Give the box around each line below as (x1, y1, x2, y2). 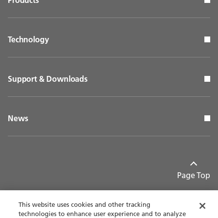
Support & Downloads (8, 73, 88, 84)
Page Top (177, 170, 210, 181)
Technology (8, 34, 49, 45)
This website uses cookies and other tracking (18, 200, 151, 208)
